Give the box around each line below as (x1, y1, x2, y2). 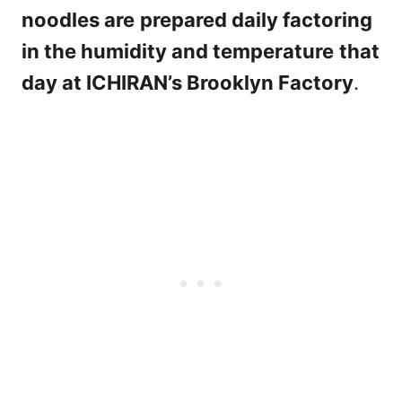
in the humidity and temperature (22, 39, 334, 63)
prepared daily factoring (140, 8, 372, 31)
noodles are (22, 8, 135, 31)
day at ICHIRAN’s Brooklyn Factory (22, 71, 354, 94)
